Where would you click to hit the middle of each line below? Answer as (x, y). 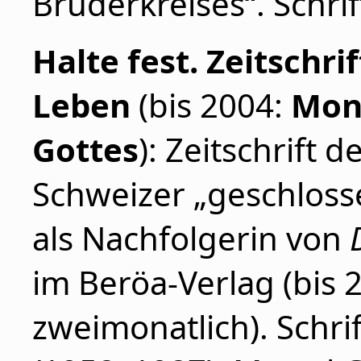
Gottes (85, 149)
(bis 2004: (211, 105)
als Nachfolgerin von (191, 238)
